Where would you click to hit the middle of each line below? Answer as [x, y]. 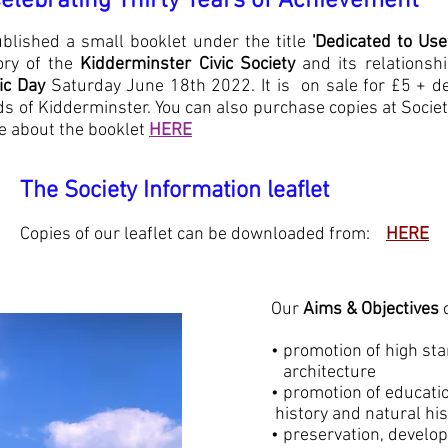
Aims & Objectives [371, 309]
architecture [327, 372]
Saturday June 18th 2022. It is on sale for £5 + [241, 86]
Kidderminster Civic [160, 64]
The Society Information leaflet [174, 191]
